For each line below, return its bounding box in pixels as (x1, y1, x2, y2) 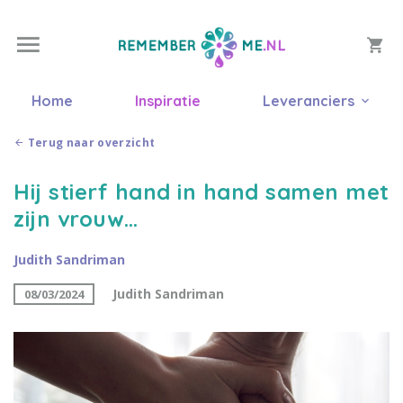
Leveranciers (262, 92, 354, 110)
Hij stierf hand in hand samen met (13, 178, 390, 205)
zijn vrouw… (13, 205, 145, 232)
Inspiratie (134, 92, 201, 110)
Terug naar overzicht (27, 135, 156, 150)
